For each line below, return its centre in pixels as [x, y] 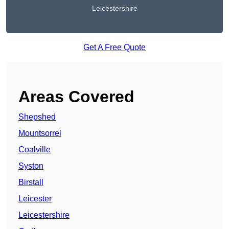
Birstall [31, 182]
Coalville [35, 150]
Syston [31, 166]
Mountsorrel [40, 133]
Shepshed [37, 117]
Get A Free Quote [114, 48]
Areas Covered [76, 97]
